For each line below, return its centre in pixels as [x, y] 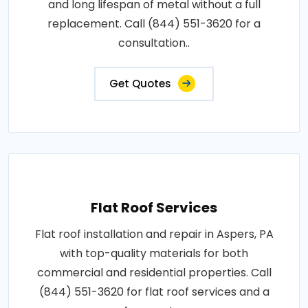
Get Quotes [140, 83]
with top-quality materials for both [154, 253]
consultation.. [154, 43]
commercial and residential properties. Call [154, 272]
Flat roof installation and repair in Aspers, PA [154, 234]
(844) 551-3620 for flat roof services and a [154, 291]
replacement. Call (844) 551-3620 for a [154, 23]
